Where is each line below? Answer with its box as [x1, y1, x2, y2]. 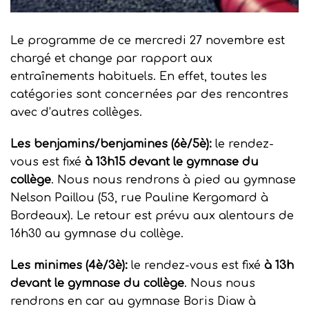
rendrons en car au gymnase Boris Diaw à [10, 295, 256, 308]
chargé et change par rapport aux [10, 52, 212, 65]
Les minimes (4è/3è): [10, 259, 128, 272]
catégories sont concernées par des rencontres [10, 88, 288, 101]
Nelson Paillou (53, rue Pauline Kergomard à [10, 191, 268, 204]
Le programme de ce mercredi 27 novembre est [10, 34, 285, 47]
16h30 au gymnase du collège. [10, 227, 183, 240]
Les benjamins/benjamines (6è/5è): [10, 137, 212, 150]
